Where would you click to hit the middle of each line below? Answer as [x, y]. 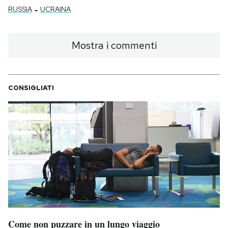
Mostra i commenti [114, 45]
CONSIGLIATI [31, 88]
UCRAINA [55, 9]
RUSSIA [20, 9]
